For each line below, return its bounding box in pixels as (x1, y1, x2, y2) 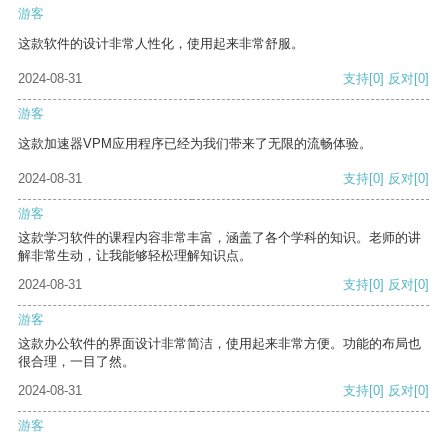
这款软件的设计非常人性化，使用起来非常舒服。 (18, 36, 304, 52)
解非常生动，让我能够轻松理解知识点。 (18, 248, 252, 264)
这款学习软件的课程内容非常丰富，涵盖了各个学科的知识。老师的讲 (18, 230, 421, 246)
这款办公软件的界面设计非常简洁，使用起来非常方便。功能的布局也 (18, 336, 421, 352)
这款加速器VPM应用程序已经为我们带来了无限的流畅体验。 (18, 136, 372, 152)
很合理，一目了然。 (18, 354, 135, 370)
